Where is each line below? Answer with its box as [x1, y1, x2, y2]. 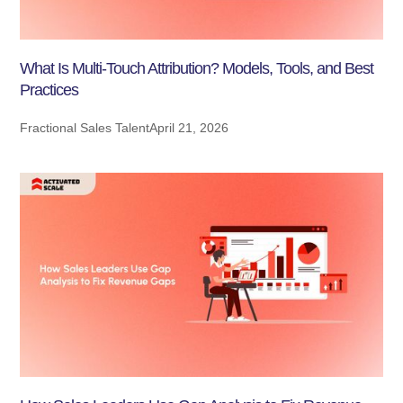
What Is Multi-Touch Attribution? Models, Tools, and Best [20, 59, 374, 78]
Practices [20, 81, 79, 100]
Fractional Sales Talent [20, 121, 150, 136]
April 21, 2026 [149, 121, 229, 136]
